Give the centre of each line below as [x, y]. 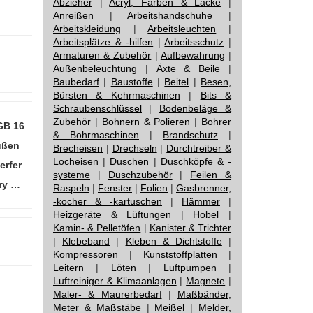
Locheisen [76, 161]
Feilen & [211, 175]
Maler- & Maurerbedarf [108, 294]
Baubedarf [76, 82]
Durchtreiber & [199, 148]
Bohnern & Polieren [146, 122]
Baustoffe [132, 82]
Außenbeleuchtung [95, 68]
